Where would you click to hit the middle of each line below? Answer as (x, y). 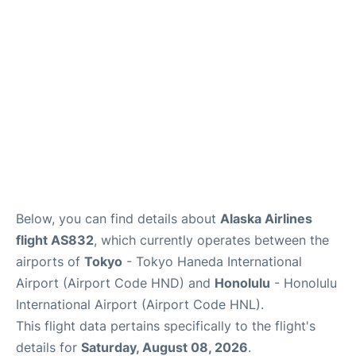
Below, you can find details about (118, 219)
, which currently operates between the (211, 240)
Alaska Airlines (266, 219)
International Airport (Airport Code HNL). (140, 304)
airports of (50, 261)
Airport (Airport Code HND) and (115, 283)
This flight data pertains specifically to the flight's (166, 326)
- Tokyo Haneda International (212, 261)
